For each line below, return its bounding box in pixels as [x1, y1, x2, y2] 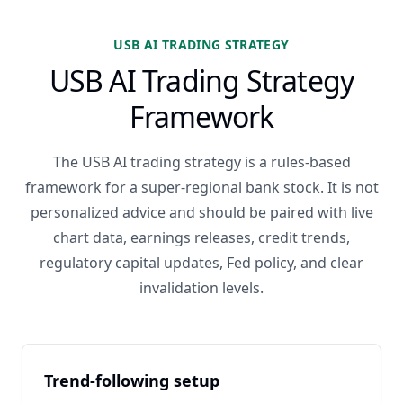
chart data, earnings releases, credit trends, [53, 228, 350, 247]
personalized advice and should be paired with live [30, 202, 373, 222]
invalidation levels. [139, 278, 264, 298]
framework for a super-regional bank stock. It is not [24, 177, 379, 197]
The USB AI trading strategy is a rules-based [52, 152, 351, 172]
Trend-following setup [44, 370, 219, 391]
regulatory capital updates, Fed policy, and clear [40, 253, 363, 273]
